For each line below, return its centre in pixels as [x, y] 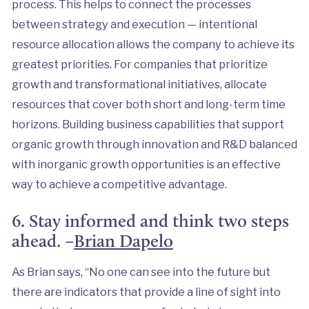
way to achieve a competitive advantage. [119, 184]
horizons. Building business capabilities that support [148, 124]
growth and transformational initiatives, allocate [139, 84]
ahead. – [42, 240]
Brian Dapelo [123, 240]
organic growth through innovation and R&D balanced [154, 144]
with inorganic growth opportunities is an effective [146, 164]
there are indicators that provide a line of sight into [146, 291]
